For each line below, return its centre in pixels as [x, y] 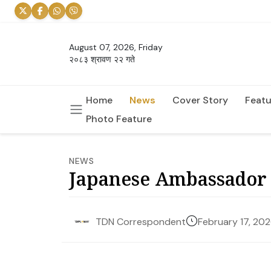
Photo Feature [119, 119]
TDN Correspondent [141, 222]
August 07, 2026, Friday [116, 47]
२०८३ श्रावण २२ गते [102, 60]
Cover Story [200, 100]
